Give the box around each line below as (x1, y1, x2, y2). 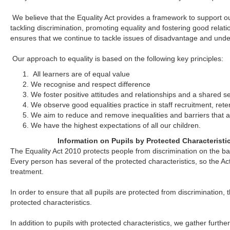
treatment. (10, 167, 44, 176)
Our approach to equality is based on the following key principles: (12, 54, 224, 63)
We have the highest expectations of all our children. (31, 121, 201, 129)
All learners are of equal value (31, 70, 130, 78)
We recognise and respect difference (31, 80, 151, 88)
